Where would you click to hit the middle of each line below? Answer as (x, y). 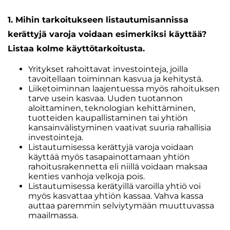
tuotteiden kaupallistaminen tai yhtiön (108, 118)
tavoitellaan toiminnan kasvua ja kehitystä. (116, 79)
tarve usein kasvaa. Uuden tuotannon (106, 98)
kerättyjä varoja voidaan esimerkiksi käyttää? (107, 34)
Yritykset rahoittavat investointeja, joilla (108, 69)
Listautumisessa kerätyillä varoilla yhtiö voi (114, 186)
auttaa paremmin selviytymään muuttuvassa (121, 206)
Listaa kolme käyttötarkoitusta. (76, 49)
